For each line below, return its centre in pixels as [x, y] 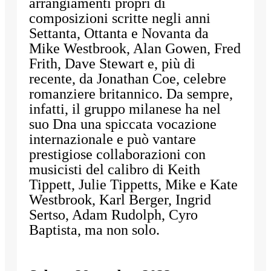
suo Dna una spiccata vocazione [123, 124]
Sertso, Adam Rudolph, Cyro [113, 215]
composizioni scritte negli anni [120, 18]
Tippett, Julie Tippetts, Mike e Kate [133, 185]
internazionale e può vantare [113, 139]
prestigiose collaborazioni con [117, 155]
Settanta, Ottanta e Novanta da [119, 34]
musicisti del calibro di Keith [115, 170]
